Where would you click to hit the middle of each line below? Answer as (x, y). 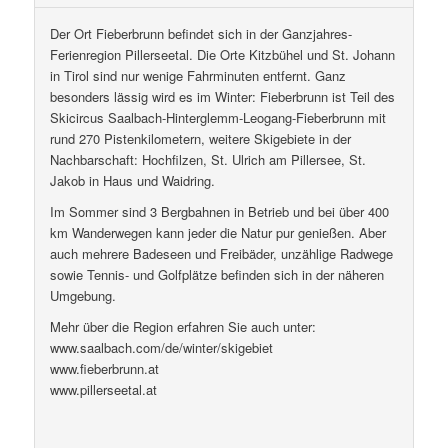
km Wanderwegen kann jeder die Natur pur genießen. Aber (217, 232)
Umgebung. (82, 295)
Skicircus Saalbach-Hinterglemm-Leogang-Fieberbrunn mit (217, 117)
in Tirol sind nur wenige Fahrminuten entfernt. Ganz (197, 75)
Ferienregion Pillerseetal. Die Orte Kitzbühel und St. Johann (222, 54)
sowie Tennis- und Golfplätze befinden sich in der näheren (216, 274)
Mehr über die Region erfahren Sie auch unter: (182, 326)
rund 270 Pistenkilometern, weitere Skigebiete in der (200, 138)
